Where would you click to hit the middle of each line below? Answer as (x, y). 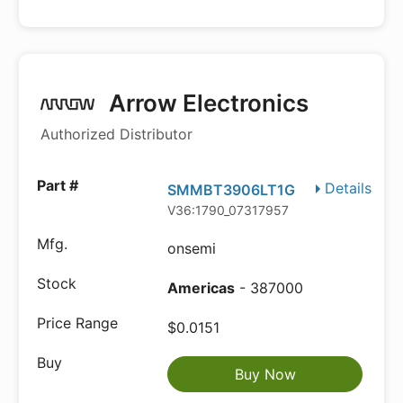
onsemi (192, 248)
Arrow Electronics (206, 103)
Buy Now (265, 374)
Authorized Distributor (116, 134)
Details (348, 188)
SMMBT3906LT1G (232, 190)
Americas (201, 288)
